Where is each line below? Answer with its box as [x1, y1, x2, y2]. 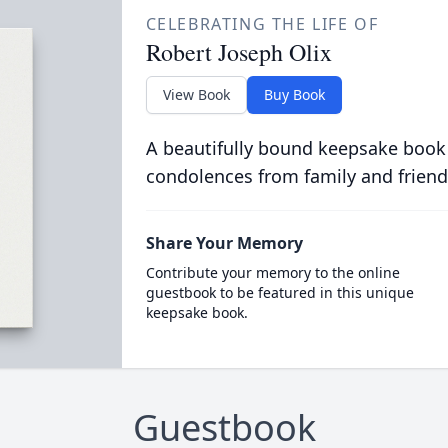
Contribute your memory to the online [145, 263, 400, 282]
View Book [162, 85, 230, 104]
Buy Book [263, 85, 325, 104]
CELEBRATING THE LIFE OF [145, 13, 379, 35]
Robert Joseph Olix [145, 36, 332, 68]
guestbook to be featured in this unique [145, 283, 414, 302]
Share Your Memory [145, 232, 303, 254]
